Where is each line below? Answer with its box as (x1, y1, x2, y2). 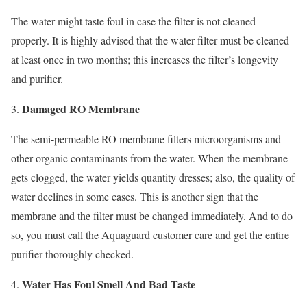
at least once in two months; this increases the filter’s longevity (11, 51, 278, 66)
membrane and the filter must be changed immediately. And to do (11, 208, 293, 223)
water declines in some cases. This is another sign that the (11, 188, 258, 204)
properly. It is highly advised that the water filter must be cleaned (11, 32, 289, 47)
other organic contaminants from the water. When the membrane (11, 150, 288, 165)
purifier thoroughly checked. (11, 246, 134, 261)
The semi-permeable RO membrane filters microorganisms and (11, 131, 281, 146)
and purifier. (11, 71, 63, 86)
